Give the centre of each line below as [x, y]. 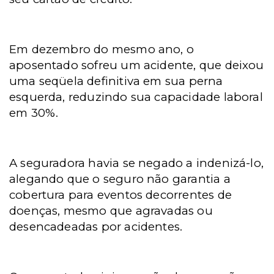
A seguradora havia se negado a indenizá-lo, [137, 163]
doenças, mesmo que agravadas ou [111, 211]
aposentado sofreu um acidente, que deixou [137, 65]
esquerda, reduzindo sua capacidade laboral [136, 97]
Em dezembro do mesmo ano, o [102, 49]
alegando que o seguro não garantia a [120, 179]
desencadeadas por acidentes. [96, 227]
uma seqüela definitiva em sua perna [116, 81]
